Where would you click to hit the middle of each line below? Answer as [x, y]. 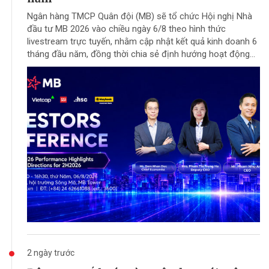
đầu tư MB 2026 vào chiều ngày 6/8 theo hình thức [126, 29]
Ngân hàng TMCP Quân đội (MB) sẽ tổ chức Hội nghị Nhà [140, 17]
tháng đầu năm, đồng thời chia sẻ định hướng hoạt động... [141, 54]
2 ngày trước [51, 252]
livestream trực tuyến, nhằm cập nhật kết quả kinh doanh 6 [142, 42]
